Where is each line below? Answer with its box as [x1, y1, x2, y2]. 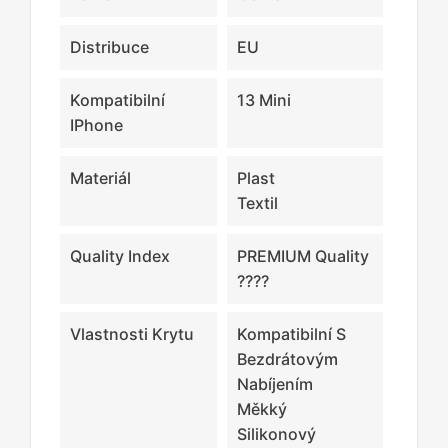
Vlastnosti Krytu [70, 323, 194, 344]
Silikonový [236, 423, 316, 444]
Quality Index [70, 245, 170, 266]
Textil [236, 192, 278, 213]
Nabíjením [236, 373, 313, 394]
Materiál [70, 167, 131, 188]
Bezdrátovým [236, 348, 338, 369]
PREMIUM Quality [236, 245, 369, 266]
